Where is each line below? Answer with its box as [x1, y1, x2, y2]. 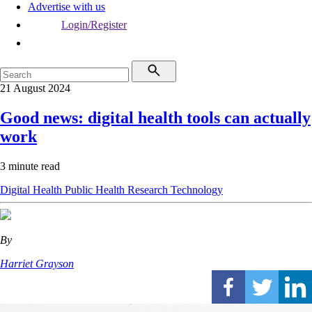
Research [127, 183, 171, 196]
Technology [171, 183, 223, 196]
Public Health [65, 183, 127, 196]
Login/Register [61, 19, 127, 31]
